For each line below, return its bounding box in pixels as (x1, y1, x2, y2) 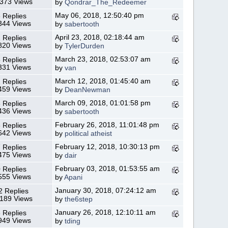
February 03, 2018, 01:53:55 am (55, 164, 160, 173)
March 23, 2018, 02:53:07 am (55, 55, 151, 63)
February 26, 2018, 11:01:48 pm (55, 121, 160, 129)
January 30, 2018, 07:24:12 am (55, 186, 157, 194)
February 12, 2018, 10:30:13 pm (55, 142, 160, 151)
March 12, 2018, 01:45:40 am (55, 77, 151, 85)
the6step (65, 195, 93, 203)
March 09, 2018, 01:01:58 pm (55, 99, 151, 107)
